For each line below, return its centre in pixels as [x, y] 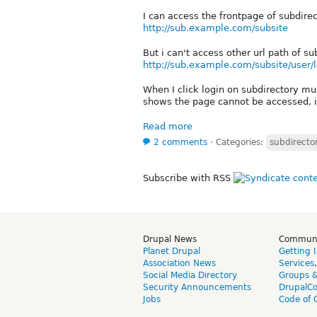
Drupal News [170, 239]
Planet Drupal [172, 251]
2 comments [180, 142]
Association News [179, 263]
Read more [168, 126]
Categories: [241, 142]
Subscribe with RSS [188, 178]
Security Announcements [197, 287]
